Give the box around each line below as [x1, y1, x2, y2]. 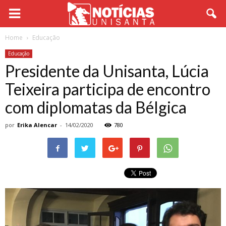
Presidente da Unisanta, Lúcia [5, 61, 209, 81]
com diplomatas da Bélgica [5, 97, 187, 117]
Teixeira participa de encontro [5, 79, 210, 99]
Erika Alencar [17, 121, 57, 129]
